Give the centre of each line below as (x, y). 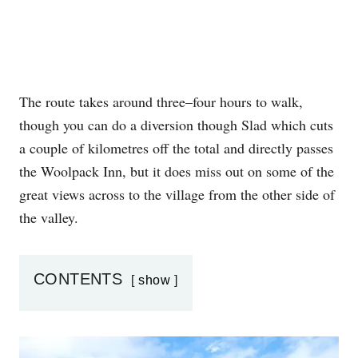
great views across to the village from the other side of (177, 195)
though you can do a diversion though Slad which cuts (176, 125)
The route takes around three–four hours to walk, (161, 102)
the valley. (49, 218)
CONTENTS (78, 279)
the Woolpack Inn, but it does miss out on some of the (177, 171)
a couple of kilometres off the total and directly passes (176, 148)
